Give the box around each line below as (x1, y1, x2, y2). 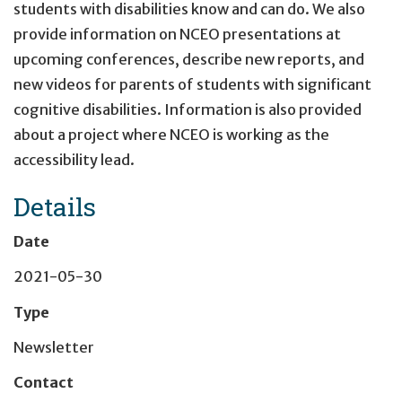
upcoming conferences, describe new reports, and (13, 50, 364, 69)
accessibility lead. (13, 151, 135, 170)
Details (13, 189, 96, 224)
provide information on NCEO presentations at (13, 25, 341, 44)
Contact (13, 373, 74, 392)
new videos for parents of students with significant (13, 75, 371, 94)
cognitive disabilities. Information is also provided (13, 100, 362, 119)
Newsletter (13, 338, 94, 356)
